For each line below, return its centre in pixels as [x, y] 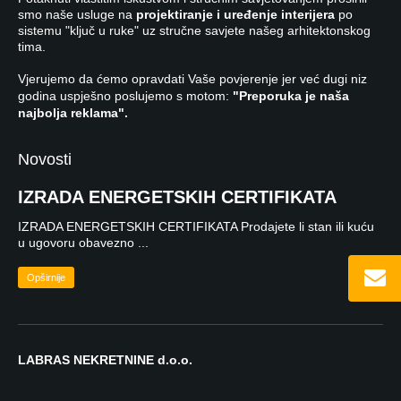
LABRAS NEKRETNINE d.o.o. [105, 359]
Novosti [45, 159]
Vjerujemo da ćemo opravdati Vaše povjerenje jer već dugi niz [192, 78]
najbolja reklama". [73, 112]
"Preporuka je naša [291, 95]
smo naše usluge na [77, 14]
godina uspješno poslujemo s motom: [125, 95]
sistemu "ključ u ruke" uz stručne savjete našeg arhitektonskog [194, 30]
